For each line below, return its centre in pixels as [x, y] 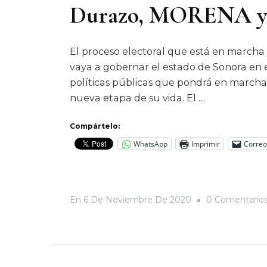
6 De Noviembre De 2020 [137, 199]
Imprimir [206, 144]
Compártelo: [95, 126]
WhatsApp [150, 144]
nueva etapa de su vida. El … [137, 98]
